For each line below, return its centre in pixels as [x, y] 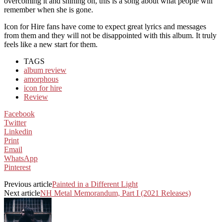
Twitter [15, 122]
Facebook [19, 113]
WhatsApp [21, 158]
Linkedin [18, 131]
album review [45, 70]
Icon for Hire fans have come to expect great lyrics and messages [105, 26]
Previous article [28, 184]
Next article [22, 193]
